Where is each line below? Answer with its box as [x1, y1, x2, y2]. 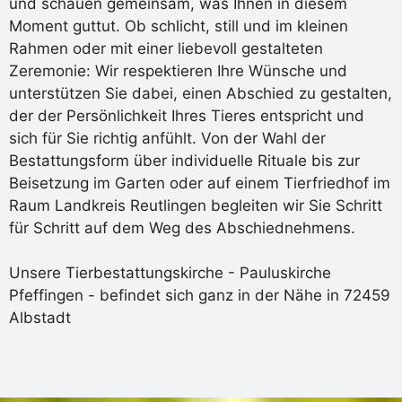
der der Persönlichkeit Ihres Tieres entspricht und [9, 106, 364, 125]
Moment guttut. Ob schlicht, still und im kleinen [9, 16, 348, 35]
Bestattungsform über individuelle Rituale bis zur [9, 151, 360, 170]
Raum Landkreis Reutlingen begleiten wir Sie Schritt [9, 196, 382, 214]
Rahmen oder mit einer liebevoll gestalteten [9, 39, 323, 57]
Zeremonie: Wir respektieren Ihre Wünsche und [9, 61, 347, 80]
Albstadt [9, 309, 71, 328]
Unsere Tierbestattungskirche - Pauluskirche [9, 264, 331, 283]
